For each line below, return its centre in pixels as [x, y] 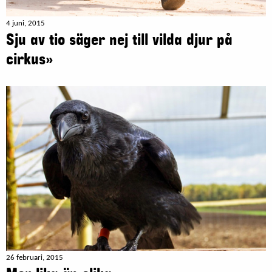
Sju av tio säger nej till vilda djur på [119, 40]
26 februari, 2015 [35, 258]
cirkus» [30, 60]
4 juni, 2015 [25, 24]
